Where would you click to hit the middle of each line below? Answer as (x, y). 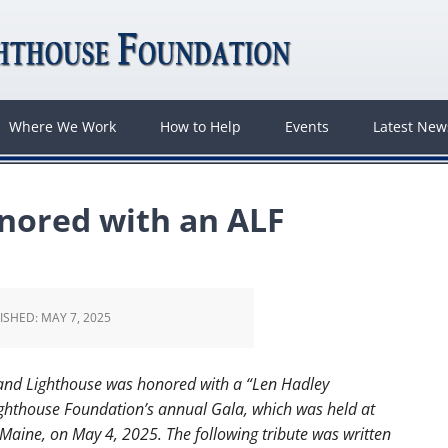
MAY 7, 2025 (76, 317)
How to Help (200, 126)
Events (307, 126)
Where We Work (62, 126)
